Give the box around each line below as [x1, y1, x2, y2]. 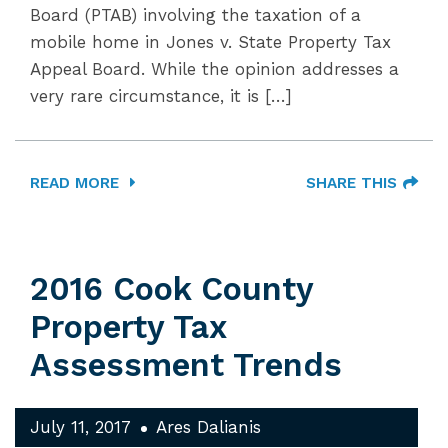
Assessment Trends [30, 346, 342, 384]
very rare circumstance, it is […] [30, 86, 292, 106]
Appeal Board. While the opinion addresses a [30, 59, 399, 79]
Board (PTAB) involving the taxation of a [30, 5, 361, 25]
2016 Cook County [30, 270, 313, 308]
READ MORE [30, 174, 124, 192]
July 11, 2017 [30, 417, 131, 437]
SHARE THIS [306, 174, 397, 192]
